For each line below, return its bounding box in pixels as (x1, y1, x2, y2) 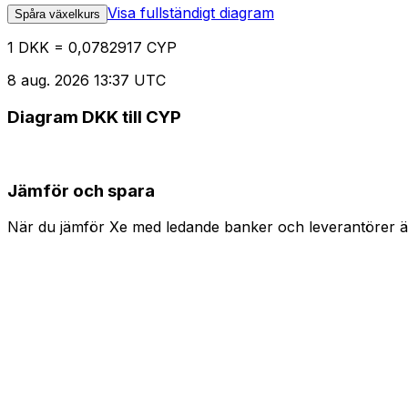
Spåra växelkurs (15, 7, 100, 22)
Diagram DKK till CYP (7, 107, 181, 128)
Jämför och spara (7, 179, 155, 201)
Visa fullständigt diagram (107, 4, 274, 23)
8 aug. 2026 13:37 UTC (7, 71, 166, 90)
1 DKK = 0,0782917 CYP (7, 38, 177, 57)
